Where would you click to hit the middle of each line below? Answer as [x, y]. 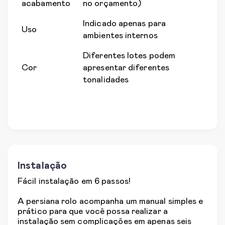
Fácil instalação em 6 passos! [74, 182]
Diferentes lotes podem [129, 56]
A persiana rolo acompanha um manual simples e [110, 202]
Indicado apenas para [125, 24]
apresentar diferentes [126, 68]
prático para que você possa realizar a [93, 212]
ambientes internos [120, 36]
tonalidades [106, 80]
